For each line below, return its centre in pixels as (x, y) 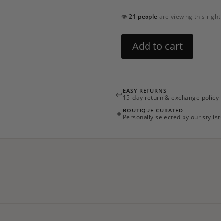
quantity (134, 62)
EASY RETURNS (145, 91)
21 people (143, 17)
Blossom (134, 39)
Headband (138, 51)
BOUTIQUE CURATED (153, 110)
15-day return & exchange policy (171, 97)
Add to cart (157, 46)
